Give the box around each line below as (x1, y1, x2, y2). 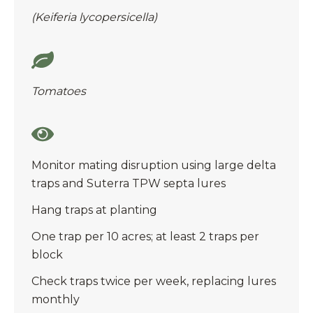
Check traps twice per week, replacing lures (31, 274, 276, 288)
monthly (31, 292, 80, 306)
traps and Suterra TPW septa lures (31, 176, 226, 190)
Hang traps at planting (31, 203, 157, 217)
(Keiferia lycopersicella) (31, 10, 157, 24)
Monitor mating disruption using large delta (31, 158, 276, 172)
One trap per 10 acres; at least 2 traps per (31, 229, 259, 243)
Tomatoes (31, 84, 86, 98)
